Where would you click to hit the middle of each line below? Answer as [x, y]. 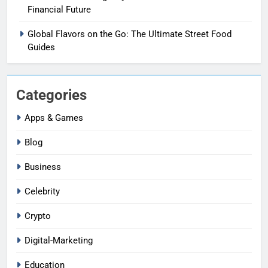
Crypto [38, 216]
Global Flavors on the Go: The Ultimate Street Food [130, 34]
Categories [51, 95]
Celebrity [42, 192]
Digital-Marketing [59, 241]
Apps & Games [54, 118]
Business [43, 167]
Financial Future [59, 10]
